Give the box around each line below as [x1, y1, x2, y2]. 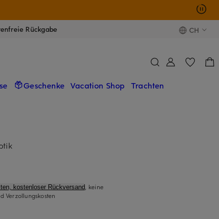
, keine [85, 182, 104, 191]
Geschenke [23, 79, 65, 90]
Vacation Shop [70, 79, 125, 90]
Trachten [131, 79, 164, 90]
